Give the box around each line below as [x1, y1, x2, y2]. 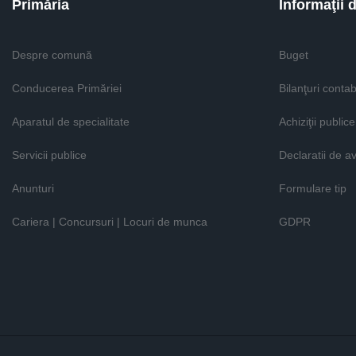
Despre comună [12, 48, 92, 61]
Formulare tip [279, 182, 346, 195]
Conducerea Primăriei [12, 82, 122, 95]
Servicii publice [12, 149, 87, 161]
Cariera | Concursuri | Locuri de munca [12, 215, 207, 228]
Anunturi [12, 182, 54, 195]
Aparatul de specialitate [12, 115, 130, 128]
